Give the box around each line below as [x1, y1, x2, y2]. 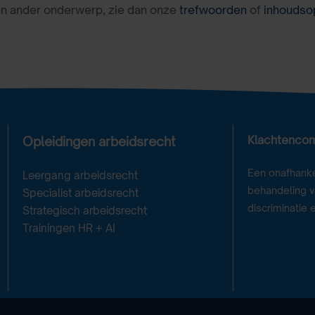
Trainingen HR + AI [22, 221, 115, 236]
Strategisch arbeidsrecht [22, 204, 147, 218]
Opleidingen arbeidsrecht [22, 134, 176, 150]
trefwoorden [179, 2, 247, 17]
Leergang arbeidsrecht [22, 169, 138, 183]
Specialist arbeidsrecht [22, 186, 139, 200]
